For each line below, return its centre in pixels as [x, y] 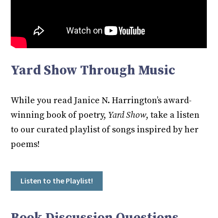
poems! [26, 144]
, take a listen [173, 115]
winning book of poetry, [60, 115]
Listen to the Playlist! [57, 180]
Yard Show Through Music [93, 70]
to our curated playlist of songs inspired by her [105, 129]
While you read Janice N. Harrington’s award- [101, 100]
